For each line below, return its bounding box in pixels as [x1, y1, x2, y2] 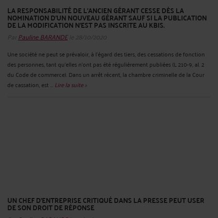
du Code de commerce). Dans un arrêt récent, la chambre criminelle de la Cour [7, 69, 204, 79]
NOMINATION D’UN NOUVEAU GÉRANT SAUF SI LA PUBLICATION [7, 11, 207, 24]
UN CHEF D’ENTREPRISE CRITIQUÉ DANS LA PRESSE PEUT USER [7, 193, 204, 206]
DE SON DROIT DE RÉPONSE [7, 200, 94, 214]
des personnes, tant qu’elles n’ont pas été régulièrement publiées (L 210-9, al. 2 [7, 58, 204, 69]
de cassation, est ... [7, 79, 54, 90]
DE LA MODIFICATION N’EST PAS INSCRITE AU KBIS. [7, 18, 164, 31]
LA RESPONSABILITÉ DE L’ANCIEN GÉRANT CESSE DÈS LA [7, 3, 184, 17]
